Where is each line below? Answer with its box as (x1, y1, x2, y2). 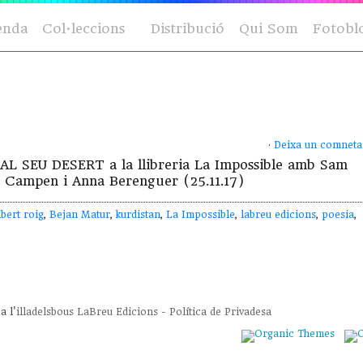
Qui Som (239, 21, 298, 36)
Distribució (151, 21, 224, 36)
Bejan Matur (49, 209, 110, 221)
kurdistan (116, 209, 160, 221)
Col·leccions (42, 21, 125, 36)
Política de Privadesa (169, 306, 271, 318)
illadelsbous (16, 306, 74, 318)
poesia (322, 209, 354, 221)
